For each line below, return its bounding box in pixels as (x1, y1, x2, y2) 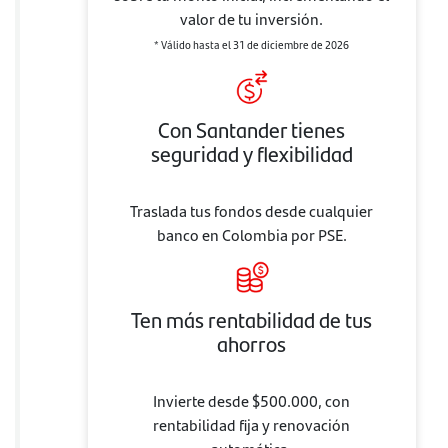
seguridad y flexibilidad (150, 136, 353, 169)
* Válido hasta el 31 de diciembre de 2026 (154, 36, 350, 52)
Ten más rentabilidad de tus (131, 302, 373, 335)
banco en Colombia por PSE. (156, 222, 347, 246)
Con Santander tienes (158, 112, 346, 145)
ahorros (217, 326, 287, 359)
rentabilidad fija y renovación (153, 412, 351, 436)
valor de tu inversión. (180, 6, 324, 30)
